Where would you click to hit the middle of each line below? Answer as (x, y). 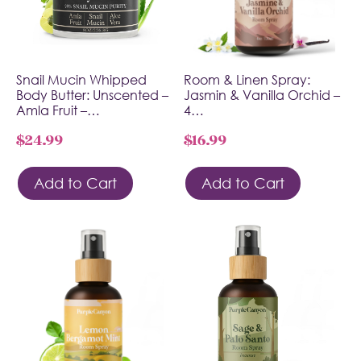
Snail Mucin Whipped (81, 79)
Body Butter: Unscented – (92, 95)
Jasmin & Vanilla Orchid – (262, 95)
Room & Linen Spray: (247, 79)
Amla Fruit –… (58, 110)
